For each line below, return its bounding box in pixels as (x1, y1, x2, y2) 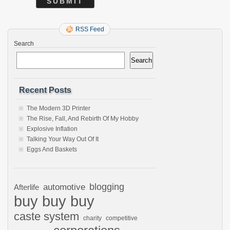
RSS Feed (75, 26, 104, 33)
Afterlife (14, 183, 39, 191)
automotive (43, 182, 85, 192)
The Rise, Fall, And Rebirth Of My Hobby (27, 115, 139, 122)
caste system (14, 210, 79, 223)
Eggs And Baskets (27, 146, 77, 153)
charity (83, 215, 102, 221)
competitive (106, 215, 138, 221)
